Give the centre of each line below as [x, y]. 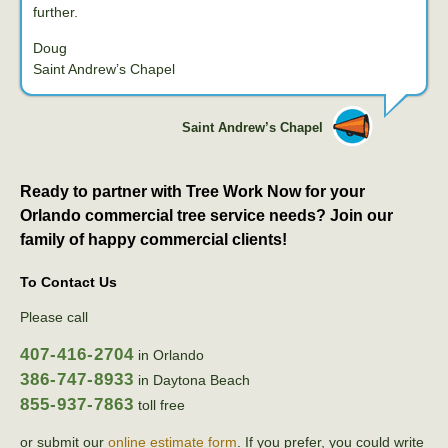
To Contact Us [68, 281]
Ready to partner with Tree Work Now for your [192, 192]
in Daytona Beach [192, 380]
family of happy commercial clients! [153, 240]
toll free [159, 405]
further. [55, 12]
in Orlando [169, 355]
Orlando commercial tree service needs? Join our [206, 216]
